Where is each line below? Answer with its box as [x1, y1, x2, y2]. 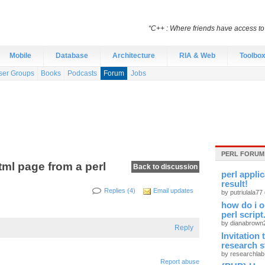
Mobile [9, 51, 31, 60]
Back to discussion [133, 163, 198, 171]
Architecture [112, 51, 155, 60]
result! [221, 179, 248, 189]
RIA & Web [179, 51, 215, 60]
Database [56, 51, 88, 60]
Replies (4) [104, 187, 135, 194]
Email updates [153, 187, 193, 194]
